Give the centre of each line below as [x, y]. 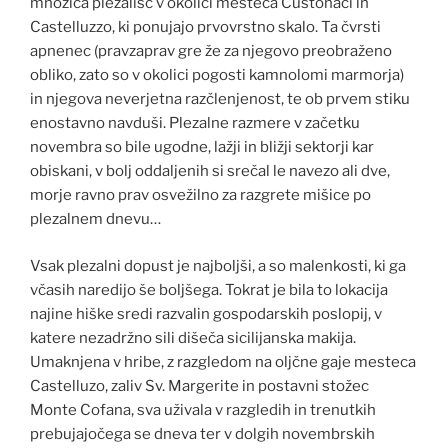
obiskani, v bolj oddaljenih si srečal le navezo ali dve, [210, 171]
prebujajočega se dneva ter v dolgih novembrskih [202, 433]
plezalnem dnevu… [95, 219]
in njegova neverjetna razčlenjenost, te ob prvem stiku [220, 99]
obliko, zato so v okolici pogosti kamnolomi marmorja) [217, 75]
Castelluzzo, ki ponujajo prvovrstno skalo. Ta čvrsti [205, 27]
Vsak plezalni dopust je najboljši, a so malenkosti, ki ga [218, 265]
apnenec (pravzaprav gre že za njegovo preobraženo [211, 51]
